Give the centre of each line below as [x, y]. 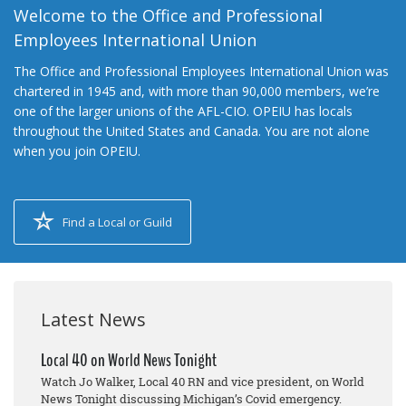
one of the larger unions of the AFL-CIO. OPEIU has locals [183, 111]
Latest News [93, 320]
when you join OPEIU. [77, 151]
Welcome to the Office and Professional [168, 16]
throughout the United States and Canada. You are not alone [192, 131]
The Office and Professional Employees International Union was [201, 72]
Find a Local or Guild [117, 222]
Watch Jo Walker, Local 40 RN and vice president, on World [203, 382]
